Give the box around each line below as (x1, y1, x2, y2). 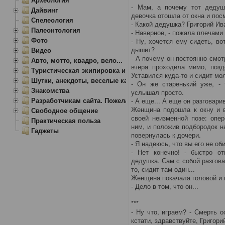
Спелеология (31, 15, 74, 25)
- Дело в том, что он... (131, 181, 199, 191)
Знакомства (31, 85, 70, 95)
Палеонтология (31, 25, 81, 35)
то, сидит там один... (131, 164, 195, 174)
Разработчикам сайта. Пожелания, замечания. (31, 95, 182, 105)
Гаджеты (31, 126, 59, 135)
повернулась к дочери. (131, 130, 201, 140)
